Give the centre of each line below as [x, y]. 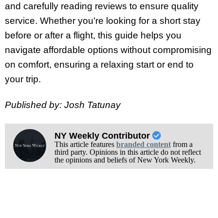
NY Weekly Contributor [103, 136]
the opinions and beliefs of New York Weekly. [125, 160]
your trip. [23, 79]
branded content [143, 145]
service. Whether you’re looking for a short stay [103, 21]
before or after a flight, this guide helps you [93, 36]
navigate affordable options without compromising [108, 50]
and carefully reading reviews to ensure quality [102, 6]
